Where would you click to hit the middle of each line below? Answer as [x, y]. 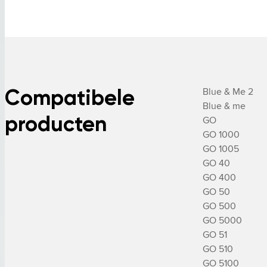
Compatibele [70, 97]
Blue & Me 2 [228, 91]
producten [56, 123]
